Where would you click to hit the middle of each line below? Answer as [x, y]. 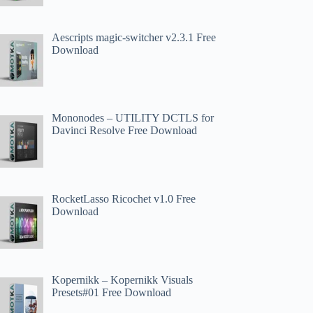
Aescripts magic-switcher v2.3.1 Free [134, 37]
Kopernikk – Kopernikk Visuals [123, 279]
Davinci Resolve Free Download [125, 131]
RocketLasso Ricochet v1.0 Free [124, 199]
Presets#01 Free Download [112, 292]
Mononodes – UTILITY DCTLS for [133, 118]
